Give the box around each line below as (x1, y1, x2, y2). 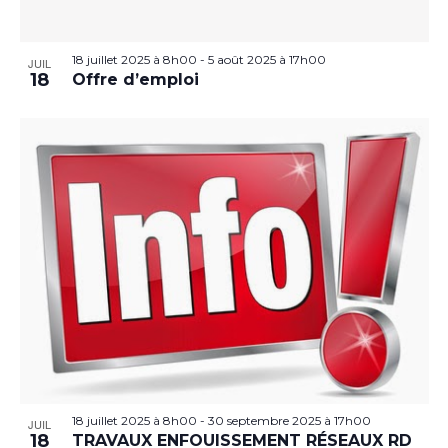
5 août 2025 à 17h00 (207, 51, 326, 67)
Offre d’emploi (71, 69, 199, 89)
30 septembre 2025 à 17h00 (207, 413, 371, 429)
